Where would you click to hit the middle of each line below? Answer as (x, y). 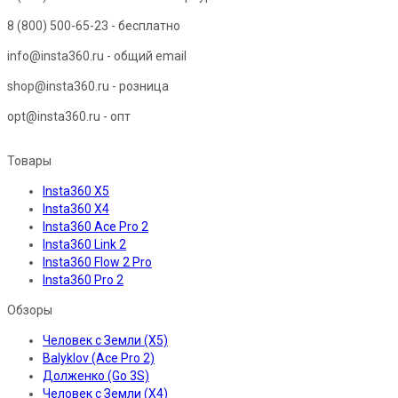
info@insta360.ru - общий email (97, 56)
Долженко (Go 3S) (96, 375)
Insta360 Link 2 (84, 244)
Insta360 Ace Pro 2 (96, 226)
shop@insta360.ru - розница (88, 86)
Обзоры (30, 310)
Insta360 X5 (76, 191)
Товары (29, 160)
